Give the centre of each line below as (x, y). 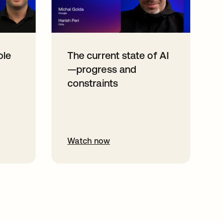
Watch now (89, 140)
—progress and (102, 69)
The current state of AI (118, 55)
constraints (93, 83)
